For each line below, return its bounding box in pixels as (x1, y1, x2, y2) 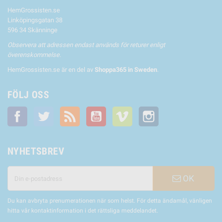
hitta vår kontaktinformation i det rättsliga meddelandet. (7, 207, 158, 214)
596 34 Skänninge (7, 26, 57, 34)
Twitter (54, 108, 73, 115)
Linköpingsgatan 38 (7, 16, 62, 24)
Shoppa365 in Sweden (95, 66, 157, 73)
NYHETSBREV (7, 145, 64, 157)
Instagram (159, 108, 187, 115)
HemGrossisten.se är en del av (7, 66, 95, 73)
